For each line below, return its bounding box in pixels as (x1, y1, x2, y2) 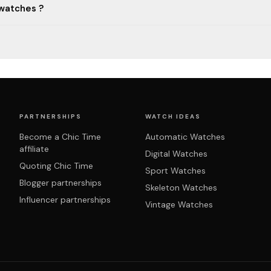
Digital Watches (145, 148, 207, 159)
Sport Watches (145, 165, 206, 176)
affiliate (19, 143, 49, 154)
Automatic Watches (145, 131, 225, 142)
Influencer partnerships (19, 194, 111, 205)
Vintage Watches (145, 199, 213, 210)
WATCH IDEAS (145, 113, 201, 120)
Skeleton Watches (145, 182, 217, 193)
